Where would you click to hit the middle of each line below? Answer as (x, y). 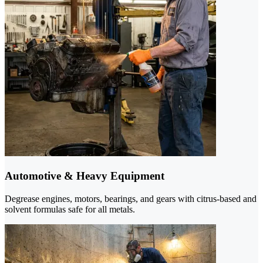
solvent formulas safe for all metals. (70, 209)
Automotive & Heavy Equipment (85, 176)
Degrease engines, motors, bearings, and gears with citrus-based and (131, 198)
